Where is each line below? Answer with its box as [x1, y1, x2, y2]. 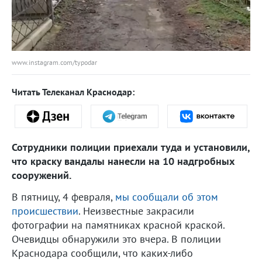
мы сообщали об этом [115, 189, 218, 204]
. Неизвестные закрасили [78, 204, 194, 218]
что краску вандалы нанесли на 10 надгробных [12, 154, 235, 168]
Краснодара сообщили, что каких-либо [12, 246, 193, 260]
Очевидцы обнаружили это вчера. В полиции [12, 232, 221, 246]
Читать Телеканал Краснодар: [12, 85, 135, 98]
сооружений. [12, 168, 71, 182]
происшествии [12, 204, 78, 218]
